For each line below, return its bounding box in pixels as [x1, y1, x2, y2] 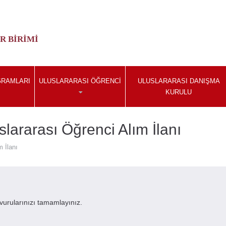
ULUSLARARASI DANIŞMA [137, 77, 220, 85]
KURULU [165, 88, 192, 96]
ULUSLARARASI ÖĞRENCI [38, 77, 121, 85]
